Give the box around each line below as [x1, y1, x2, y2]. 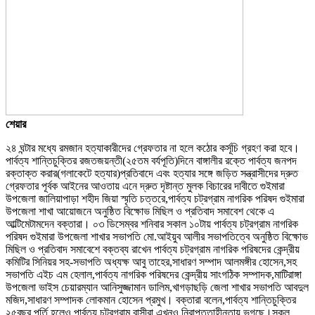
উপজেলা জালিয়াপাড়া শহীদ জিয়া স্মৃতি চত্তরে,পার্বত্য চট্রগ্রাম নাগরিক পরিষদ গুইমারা [6, 192, 304, 205]
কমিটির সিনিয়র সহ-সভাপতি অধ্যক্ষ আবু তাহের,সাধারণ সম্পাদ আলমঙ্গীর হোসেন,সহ [6, 255, 297, 268]
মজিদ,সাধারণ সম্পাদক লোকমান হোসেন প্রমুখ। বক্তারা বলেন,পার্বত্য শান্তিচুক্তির [6, 293, 296, 306]
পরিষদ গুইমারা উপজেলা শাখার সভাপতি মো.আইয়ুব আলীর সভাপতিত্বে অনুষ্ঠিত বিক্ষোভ [6, 230, 308, 243]
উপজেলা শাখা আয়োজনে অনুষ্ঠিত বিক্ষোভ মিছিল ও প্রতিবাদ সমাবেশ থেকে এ [6, 205, 274, 217]
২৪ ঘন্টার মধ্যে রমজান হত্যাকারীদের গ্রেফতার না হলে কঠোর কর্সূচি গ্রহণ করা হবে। [6, 141, 300, 154]
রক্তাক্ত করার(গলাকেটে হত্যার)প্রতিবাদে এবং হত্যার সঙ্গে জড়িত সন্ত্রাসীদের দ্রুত [6, 167, 298, 179]
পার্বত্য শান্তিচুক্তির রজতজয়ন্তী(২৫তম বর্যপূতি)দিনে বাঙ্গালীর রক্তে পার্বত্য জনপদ [6, 154, 297, 167]
